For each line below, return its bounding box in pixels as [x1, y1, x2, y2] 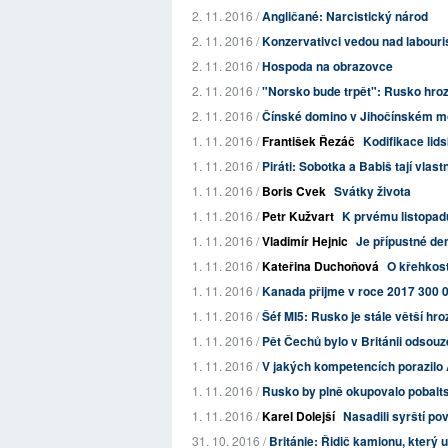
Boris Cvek [262, 182, 326, 200]
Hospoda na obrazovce [262, 57, 393, 75]
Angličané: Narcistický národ [262, 7, 428, 25]
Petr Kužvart [262, 207, 334, 225]
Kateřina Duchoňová [262, 257, 379, 275]
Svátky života [334, 182, 411, 200]
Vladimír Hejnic [262, 232, 348, 250]
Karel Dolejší [262, 407, 335, 425]
